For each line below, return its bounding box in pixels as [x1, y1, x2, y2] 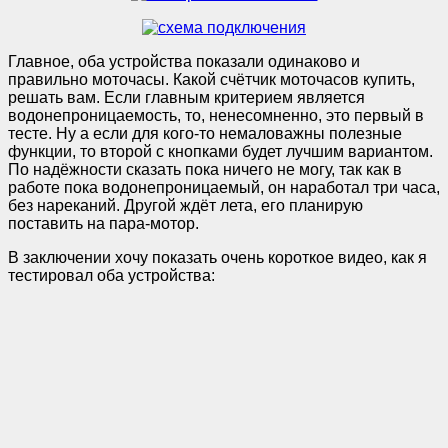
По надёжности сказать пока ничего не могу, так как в [8, 160, 402, 178]
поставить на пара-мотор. [8, 214, 199, 232]
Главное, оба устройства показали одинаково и [8, 52, 360, 70]
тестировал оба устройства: [8, 266, 215, 284]
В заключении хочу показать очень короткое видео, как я [8, 248, 427, 266]
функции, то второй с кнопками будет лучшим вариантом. [8, 142, 433, 160]
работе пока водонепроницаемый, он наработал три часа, [8, 178, 440, 196]
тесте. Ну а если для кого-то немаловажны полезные [8, 124, 402, 142]
